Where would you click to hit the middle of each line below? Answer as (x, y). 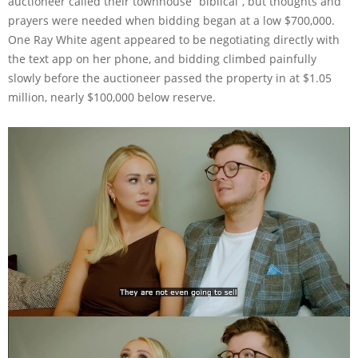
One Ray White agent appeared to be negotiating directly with (174, 39)
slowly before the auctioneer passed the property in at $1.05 (170, 78)
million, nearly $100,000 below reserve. (112, 97)
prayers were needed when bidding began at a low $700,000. (171, 20)
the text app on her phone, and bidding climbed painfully (162, 58)
